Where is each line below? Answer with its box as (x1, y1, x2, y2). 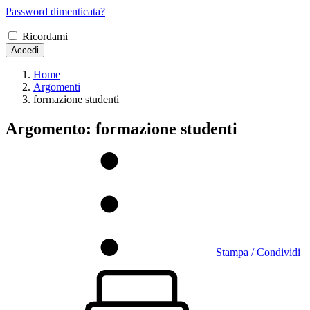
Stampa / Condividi (216, 246, 300, 258)
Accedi (11, 44, 39, 55)
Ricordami (22, 30, 68, 42)
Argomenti (33, 80, 80, 93)
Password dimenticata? (6, 5, 105, 17)
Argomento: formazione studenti (6, 119, 237, 138)
